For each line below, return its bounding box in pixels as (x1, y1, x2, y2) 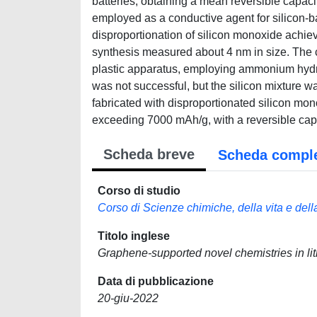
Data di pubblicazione (98, 275, 214, 287)
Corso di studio (98, 185, 180, 197)
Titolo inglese (98, 230, 170, 242)
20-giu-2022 (98, 292, 158, 304)
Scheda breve (103, 146, 195, 162)
